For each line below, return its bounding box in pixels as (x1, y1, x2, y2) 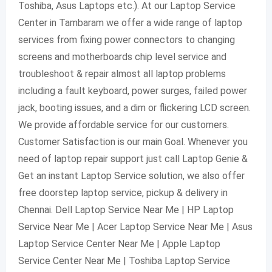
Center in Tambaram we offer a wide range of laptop (18, 17, 242, 29)
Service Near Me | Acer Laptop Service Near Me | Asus (18, 221, 253, 233)
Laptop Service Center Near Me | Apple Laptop (18, 238, 220, 250)
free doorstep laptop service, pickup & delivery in (18, 187, 228, 199)
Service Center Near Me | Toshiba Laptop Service (18, 255, 230, 267)
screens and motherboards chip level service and (18, 51, 226, 63)
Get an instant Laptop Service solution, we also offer (18, 170, 245, 182)
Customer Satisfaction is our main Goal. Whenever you (18, 136, 248, 148)
